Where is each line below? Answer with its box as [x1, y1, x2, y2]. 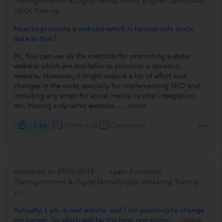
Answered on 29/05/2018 [14, 166, 94, 176]
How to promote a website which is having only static [14, 23, 194, 34]
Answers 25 [62, 120, 99, 130]
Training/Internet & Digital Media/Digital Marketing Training [14, 177, 199, 187]
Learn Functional [110, 166, 162, 176]
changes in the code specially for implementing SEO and [14, 80, 200, 91]
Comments [109, 120, 146, 130]
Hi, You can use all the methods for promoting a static [14, 51, 190, 61]
